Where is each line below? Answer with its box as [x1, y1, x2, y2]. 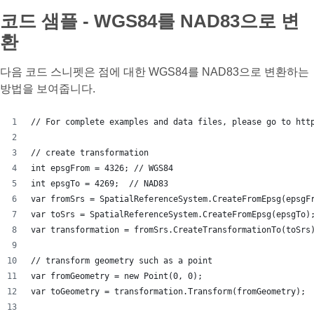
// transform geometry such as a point [31, 256, 212, 266]
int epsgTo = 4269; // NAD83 [31, 179, 168, 189]
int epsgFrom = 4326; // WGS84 [31, 163, 173, 174]
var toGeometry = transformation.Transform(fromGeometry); [31, 287, 306, 297]
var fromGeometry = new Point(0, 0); [31, 271, 203, 282]
